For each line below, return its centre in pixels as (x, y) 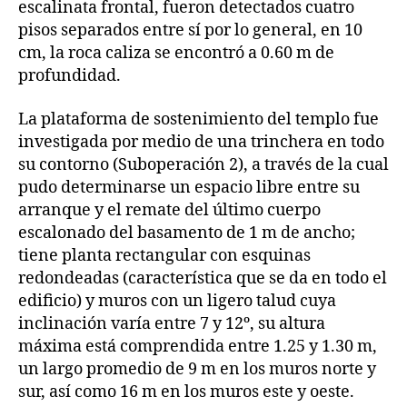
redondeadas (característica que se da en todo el (203, 278)
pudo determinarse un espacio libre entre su (189, 187)
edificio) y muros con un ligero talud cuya (177, 301)
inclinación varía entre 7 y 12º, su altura (172, 323)
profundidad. (69, 76)
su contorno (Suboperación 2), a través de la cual (203, 164)
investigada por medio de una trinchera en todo (201, 142)
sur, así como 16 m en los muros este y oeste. (186, 392)
